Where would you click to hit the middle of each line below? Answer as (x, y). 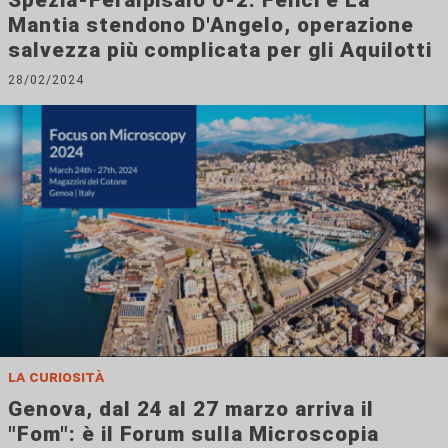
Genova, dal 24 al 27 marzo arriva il (191, 408)
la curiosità (56, 376)
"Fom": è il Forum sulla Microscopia (193, 433)
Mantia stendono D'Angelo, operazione (211, 24)
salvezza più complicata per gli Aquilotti (220, 49)
